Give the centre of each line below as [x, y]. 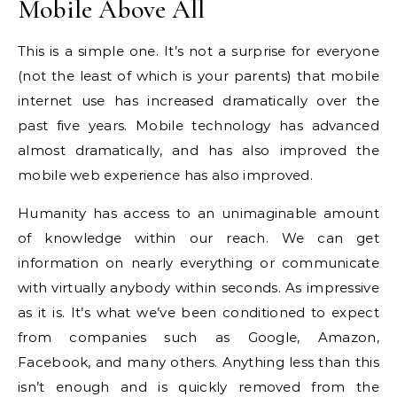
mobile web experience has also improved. [165, 175]
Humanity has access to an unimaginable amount [198, 213]
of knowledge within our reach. [144, 238]
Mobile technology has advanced [257, 125]
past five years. [73, 125]
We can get [330, 238]
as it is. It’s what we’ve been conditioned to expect [198, 312]
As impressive [332, 288]
